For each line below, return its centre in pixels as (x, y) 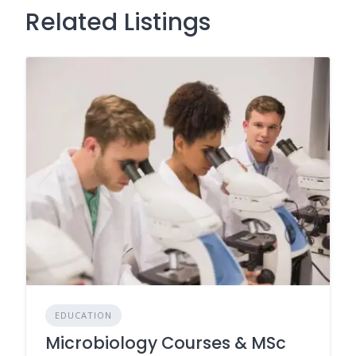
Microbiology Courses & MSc (166, 342)
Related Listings (118, 22)
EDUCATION (83, 315)
